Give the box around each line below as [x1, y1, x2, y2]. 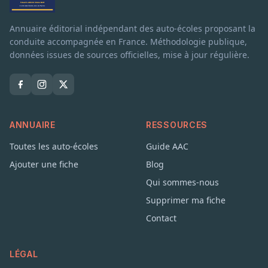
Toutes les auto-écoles [10, 140, 98, 152]
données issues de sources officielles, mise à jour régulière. [10, 48, 249, 60]
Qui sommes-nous [146, 176, 219, 188]
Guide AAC [146, 140, 188, 152]
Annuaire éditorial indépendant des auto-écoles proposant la [10, 22, 255, 34]
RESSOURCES [146, 119, 208, 130]
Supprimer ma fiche [146, 194, 226, 206]
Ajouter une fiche [10, 158, 78, 170]
